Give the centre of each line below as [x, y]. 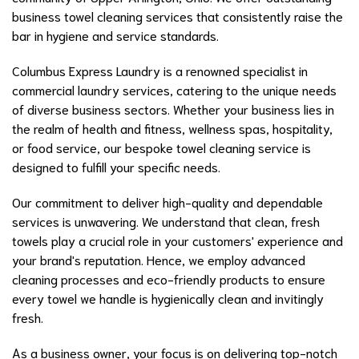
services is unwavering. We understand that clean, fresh [166, 221]
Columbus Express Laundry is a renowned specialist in [160, 70]
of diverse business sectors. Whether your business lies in [173, 109]
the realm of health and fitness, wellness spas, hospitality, [172, 128]
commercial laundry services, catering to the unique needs [174, 89]
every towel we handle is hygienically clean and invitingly [168, 298]
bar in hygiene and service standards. [115, 35]
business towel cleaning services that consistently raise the [177, 16]
